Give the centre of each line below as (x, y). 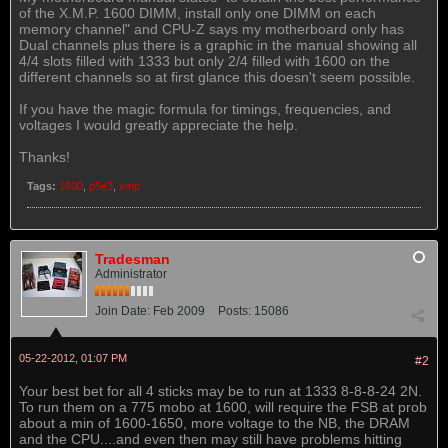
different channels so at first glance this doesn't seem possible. (217, 77)
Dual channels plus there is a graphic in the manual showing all (218, 45)
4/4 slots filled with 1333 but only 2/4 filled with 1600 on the (204, 61)
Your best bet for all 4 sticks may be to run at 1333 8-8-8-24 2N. (220, 391)
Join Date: (122, 311)
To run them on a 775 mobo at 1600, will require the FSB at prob (223, 407)
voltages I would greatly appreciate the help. (158, 125)
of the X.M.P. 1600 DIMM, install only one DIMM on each (197, 13)
